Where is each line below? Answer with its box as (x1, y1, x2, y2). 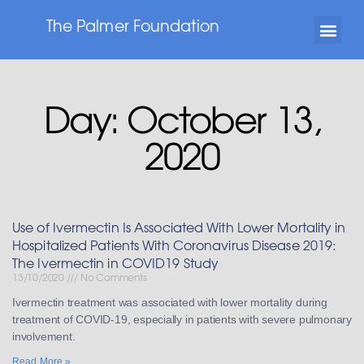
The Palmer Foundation (45, 14, 219, 37)
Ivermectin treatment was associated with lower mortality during (12, 296, 327, 309)
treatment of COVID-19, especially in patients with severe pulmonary (12, 313, 352, 326)
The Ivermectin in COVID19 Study (12, 253, 219, 272)
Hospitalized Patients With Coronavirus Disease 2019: (12, 235, 336, 254)
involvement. (12, 330, 76, 343)
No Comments (78, 270, 147, 284)
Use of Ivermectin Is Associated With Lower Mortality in (12, 217, 346, 236)
